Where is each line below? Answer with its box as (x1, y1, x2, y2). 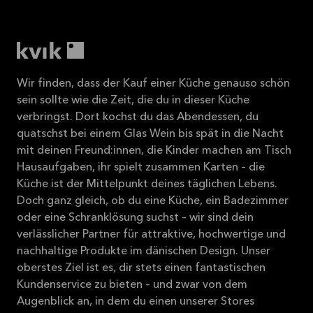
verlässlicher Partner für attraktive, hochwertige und (17, 228, 286, 240)
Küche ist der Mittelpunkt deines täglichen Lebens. (17, 178, 277, 190)
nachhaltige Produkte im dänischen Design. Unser (17, 245, 270, 257)
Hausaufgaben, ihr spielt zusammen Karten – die (17, 161, 265, 173)
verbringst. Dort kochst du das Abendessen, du (17, 111, 259, 123)
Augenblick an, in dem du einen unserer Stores (17, 296, 254, 307)
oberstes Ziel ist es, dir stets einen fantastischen (17, 262, 265, 274)
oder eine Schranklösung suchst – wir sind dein (17, 212, 254, 224)
